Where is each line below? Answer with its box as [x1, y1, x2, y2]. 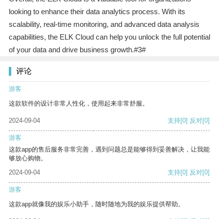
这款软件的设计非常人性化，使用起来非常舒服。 [9, 100, 149, 108]
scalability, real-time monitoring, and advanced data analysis [8, 20, 199, 29]
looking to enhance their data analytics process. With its [8, 7, 185, 16]
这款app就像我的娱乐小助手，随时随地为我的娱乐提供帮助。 [9, 200, 184, 208]
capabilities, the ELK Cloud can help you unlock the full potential [8, 33, 210, 42]
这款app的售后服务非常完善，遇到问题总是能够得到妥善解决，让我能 [9, 146, 210, 153]
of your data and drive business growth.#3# [8, 45, 146, 54]
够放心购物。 [9, 154, 47, 162]
